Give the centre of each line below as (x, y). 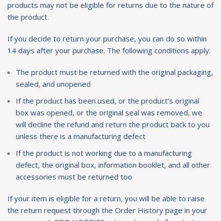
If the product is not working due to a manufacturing (104, 153)
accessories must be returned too (74, 177)
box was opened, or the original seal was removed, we (109, 112)
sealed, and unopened (53, 84)
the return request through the (61, 210)
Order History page (149, 210)
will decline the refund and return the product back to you (113, 124)
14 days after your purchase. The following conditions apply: (109, 50)
